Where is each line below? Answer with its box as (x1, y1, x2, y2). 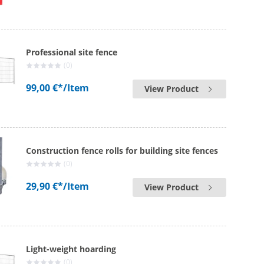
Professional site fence (26, 47, 118, 58)
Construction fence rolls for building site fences (26, 145, 219, 156)
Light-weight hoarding (26, 243, 117, 255)
